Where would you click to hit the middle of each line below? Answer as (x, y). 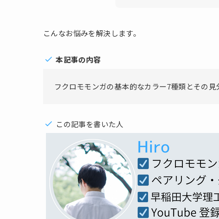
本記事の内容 (78, 60)
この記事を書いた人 (90, 124)
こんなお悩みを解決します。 (92, 33)
